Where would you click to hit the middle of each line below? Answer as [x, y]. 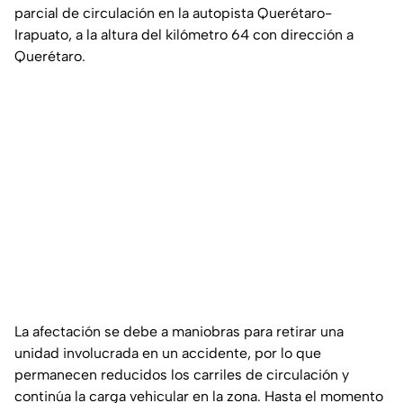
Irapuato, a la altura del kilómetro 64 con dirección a [184, 35]
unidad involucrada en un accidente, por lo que [168, 354]
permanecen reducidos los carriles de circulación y [182, 375]
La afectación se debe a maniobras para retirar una [179, 332]
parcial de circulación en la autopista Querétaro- [173, 13]
